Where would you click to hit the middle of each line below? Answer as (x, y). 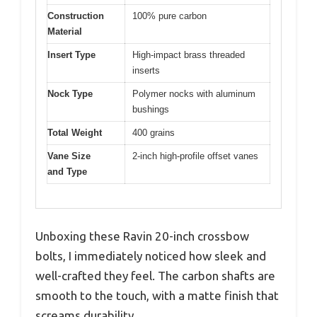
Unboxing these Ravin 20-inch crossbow (142, 236)
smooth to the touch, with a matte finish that (157, 296)
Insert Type (71, 54)
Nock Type (70, 93)
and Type (67, 171)
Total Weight (75, 132)
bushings (151, 109)
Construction (76, 16)
